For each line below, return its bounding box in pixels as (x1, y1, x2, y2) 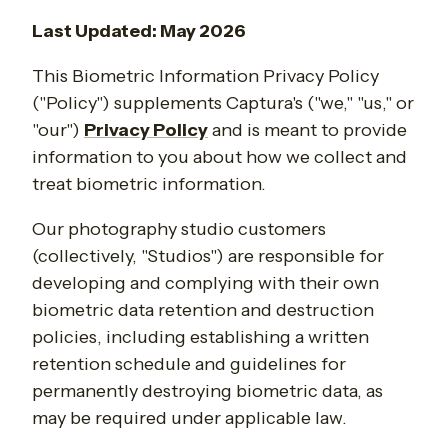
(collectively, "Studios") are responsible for (32, 245, 384, 268)
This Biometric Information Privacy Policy (32, 65, 379, 88)
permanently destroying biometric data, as (32, 380, 383, 403)
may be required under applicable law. (32, 407, 347, 430)
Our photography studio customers (32, 218, 326, 241)
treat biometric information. (32, 173, 266, 196)
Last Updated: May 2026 (32, 20, 246, 43)
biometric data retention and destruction (32, 299, 374, 322)
